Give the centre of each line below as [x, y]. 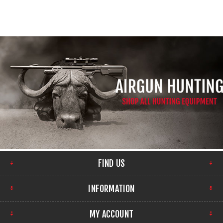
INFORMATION [111, 188]
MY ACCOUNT [111, 214]
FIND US [111, 163]
